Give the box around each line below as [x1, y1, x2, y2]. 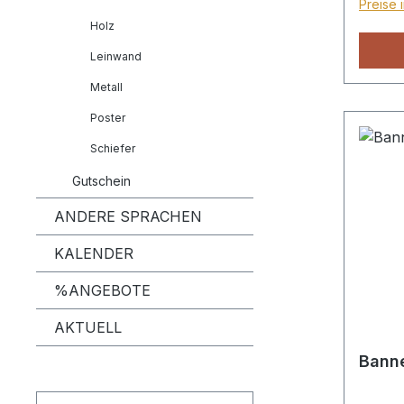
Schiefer [90, 142, 135, 155]
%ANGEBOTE [54, 281, 151, 299]
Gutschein [72, 173, 131, 188]
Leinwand [90, 50, 142, 63]
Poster [90, 111, 125, 124]
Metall [90, 80, 123, 94]
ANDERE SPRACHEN [54, 207, 202, 225]
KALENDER [54, 244, 133, 262]
